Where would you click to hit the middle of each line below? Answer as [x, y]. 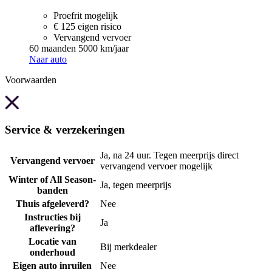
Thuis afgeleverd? [52, 204]
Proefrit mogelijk [86, 15]
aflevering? [52, 228]
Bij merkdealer [128, 247]
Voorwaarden [31, 80]
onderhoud [52, 253]
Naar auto [48, 59]
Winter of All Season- [52, 180]
